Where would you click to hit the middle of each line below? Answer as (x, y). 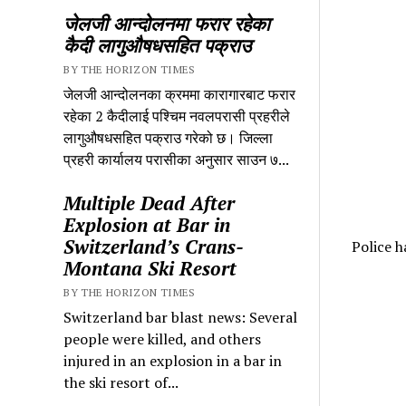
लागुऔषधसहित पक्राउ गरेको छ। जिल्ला (169, 137)
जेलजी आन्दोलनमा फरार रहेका (167, 23)
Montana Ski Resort (150, 268)
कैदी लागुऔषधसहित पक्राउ (158, 45)
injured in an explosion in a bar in (173, 360)
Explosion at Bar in (147, 224)
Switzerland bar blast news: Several (181, 317)
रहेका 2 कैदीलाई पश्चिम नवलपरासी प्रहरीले (177, 116)
